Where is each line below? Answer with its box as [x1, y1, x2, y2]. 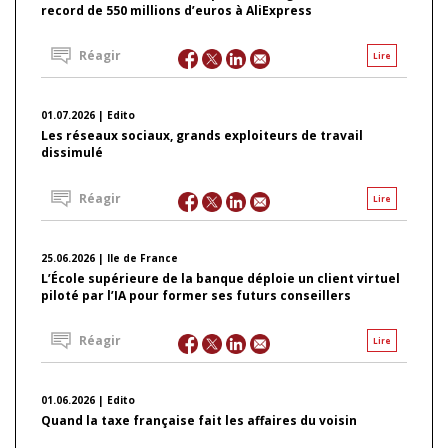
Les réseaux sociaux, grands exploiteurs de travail [41, 127, 363, 145]
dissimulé [41, 144, 103, 162]
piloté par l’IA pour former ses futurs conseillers [41, 286, 351, 304]
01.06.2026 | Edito [41, 392, 135, 407]
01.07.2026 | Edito [41, 108, 135, 123]
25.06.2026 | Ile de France [41, 250, 178, 265]
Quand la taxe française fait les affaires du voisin [41, 411, 357, 429]
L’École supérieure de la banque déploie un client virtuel [41, 269, 400, 287]
